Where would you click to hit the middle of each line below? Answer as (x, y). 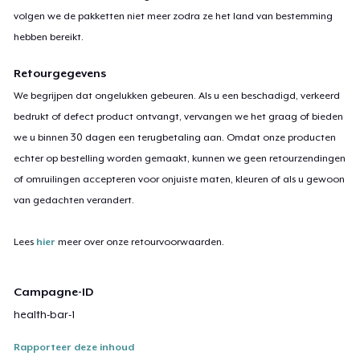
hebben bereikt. (49, 37)
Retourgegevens (60, 73)
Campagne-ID (54, 291)
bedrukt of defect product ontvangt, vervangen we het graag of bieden (179, 116)
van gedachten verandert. (74, 200)
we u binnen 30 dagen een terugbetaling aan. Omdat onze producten (175, 137)
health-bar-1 (45, 314)
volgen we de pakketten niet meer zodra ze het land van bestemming (174, 16)
